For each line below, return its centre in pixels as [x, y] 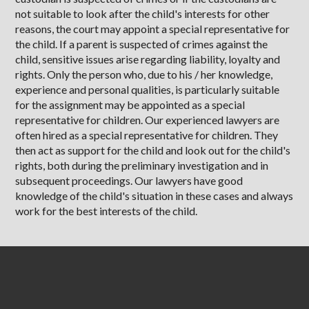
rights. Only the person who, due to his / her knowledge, [144, 74]
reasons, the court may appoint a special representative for [153, 29]
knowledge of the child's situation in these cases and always [154, 196]
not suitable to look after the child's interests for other [143, 13]
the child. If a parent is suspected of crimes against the [142, 44]
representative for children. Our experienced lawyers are [148, 120]
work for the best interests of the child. [107, 211]
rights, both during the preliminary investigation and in [142, 165]
